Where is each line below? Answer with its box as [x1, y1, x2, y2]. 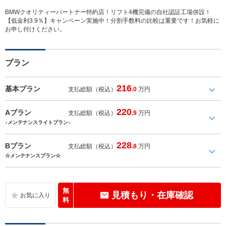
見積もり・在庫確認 [111, 190, 193, 200]
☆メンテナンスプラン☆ [5, 152, 61, 158]
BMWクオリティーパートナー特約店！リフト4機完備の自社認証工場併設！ [5, 8, 211, 16]
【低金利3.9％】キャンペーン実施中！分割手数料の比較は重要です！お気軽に [5, 17, 219, 24]
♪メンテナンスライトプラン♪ [5, 119, 71, 125]
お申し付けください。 [5, 25, 66, 33]
